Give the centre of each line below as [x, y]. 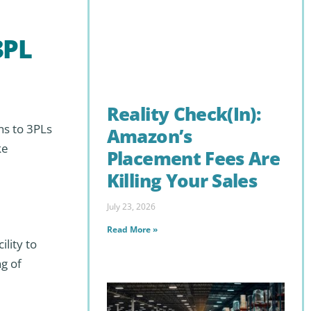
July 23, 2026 [131, 207]
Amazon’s [149, 136]
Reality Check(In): [184, 114]
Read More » [132, 230]
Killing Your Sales [182, 180]
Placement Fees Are [193, 158]
